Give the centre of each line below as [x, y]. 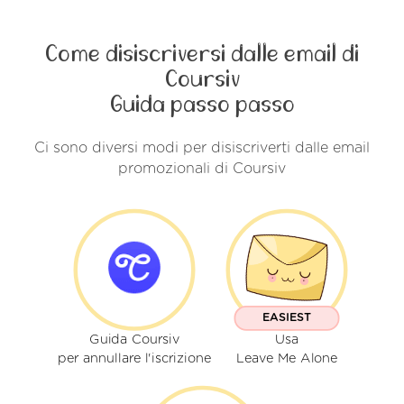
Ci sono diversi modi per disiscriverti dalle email [202, 147]
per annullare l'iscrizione [134, 358]
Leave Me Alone [287, 358]
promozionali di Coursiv [202, 168]
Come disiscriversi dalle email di [202, 54]
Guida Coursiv [134, 340]
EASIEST [287, 318]
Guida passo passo [202, 104]
